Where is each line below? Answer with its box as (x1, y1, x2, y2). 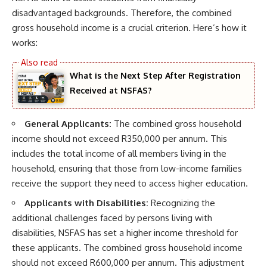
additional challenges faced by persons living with (12, 212, 212, 223)
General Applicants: (24, 118, 111, 130)
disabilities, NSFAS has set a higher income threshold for (12, 226, 238, 238)
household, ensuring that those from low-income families (12, 163, 242, 175)
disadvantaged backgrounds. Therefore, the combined (12, 7, 232, 18)
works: (12, 37, 38, 48)
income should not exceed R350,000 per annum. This (12, 133, 227, 145)
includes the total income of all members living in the (12, 148, 226, 160)
